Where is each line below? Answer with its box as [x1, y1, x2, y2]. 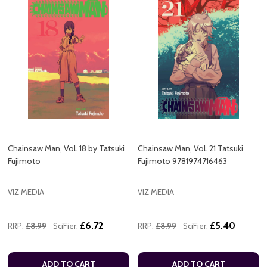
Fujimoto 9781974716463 [138, 156, 227, 167]
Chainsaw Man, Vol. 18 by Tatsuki [8, 143, 125, 154]
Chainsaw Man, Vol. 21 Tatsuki [138, 143, 243, 154]
